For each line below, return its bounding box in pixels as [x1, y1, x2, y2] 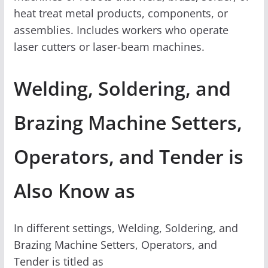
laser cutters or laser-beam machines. [13, 39, 205, 54]
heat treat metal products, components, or [13, 5, 228, 20]
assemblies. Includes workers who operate [13, 22, 229, 37]
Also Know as [13, 177, 135, 203]
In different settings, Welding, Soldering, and [13, 220, 238, 235]
